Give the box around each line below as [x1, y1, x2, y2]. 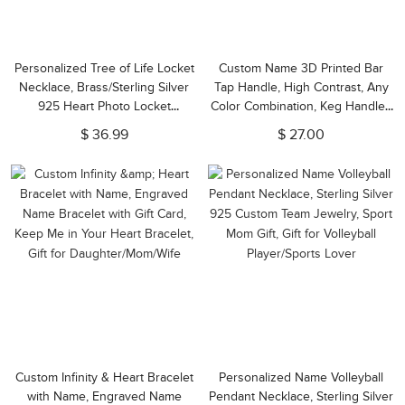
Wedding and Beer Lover [231, 137, 371, 152]
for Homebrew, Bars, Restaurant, [211, 118, 391, 133]
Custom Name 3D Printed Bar [219, 61, 383, 76]
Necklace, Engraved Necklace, [19, 118, 189, 133]
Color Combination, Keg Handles [211, 99, 391, 114]
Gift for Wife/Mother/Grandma [22, 137, 186, 152]
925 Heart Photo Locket [37, 99, 171, 114]
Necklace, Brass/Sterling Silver [19, 80, 189, 95]
